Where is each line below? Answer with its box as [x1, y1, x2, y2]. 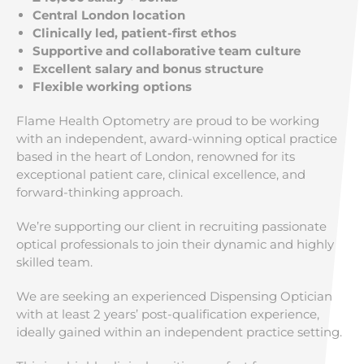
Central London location [32, 7, 185, 23]
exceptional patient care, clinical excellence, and [16, 167, 305, 182]
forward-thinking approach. [16, 184, 183, 200]
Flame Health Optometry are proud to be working [16, 113, 319, 128]
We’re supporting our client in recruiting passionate [16, 219, 327, 234]
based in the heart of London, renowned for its [16, 149, 295, 164]
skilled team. [16, 254, 93, 270]
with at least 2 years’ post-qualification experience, [16, 306, 319, 322]
